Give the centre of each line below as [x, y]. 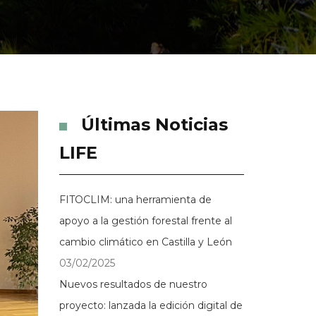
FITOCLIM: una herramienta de [135, 200]
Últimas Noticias [154, 124]
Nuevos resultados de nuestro [133, 284]
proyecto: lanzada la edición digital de [151, 305]
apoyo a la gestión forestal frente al [145, 221]
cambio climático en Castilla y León [145, 242]
